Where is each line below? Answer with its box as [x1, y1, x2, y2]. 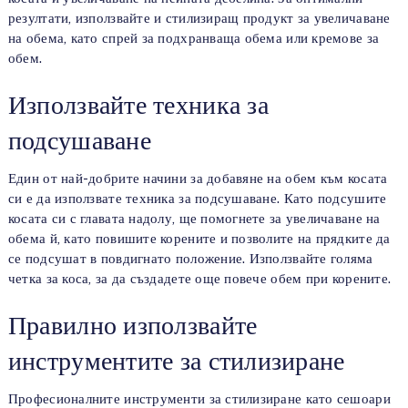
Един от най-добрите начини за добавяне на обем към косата [7, 170, 388, 187]
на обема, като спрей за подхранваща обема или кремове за [7, 30, 380, 46]
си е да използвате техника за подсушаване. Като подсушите [7, 190, 387, 207]
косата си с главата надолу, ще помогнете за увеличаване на [7, 210, 381, 227]
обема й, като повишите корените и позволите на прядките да [7, 230, 391, 247]
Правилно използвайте [7, 310, 258, 341]
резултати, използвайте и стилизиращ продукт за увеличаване [7, 10, 391, 26]
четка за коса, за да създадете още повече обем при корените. [7, 270, 392, 287]
